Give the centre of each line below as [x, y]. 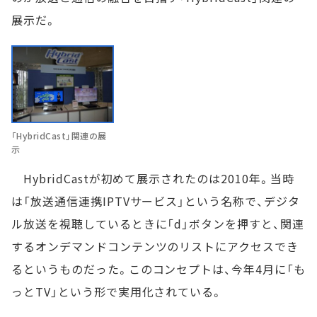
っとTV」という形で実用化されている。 [117, 291]
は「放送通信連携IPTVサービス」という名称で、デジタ [156, 201]
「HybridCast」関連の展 [59, 135]
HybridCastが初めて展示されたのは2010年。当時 [153, 178]
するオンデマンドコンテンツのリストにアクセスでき [155, 246]
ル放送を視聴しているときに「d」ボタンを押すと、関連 [158, 223]
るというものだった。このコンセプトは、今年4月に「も [158, 269]
